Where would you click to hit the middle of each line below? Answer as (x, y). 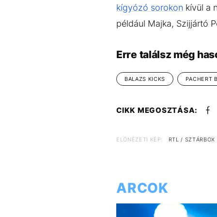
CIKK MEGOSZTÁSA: (157, 110)
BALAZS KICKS (145, 79)
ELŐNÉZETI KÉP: (140, 140)
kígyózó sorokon (150, 8)
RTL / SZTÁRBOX (192, 140)
